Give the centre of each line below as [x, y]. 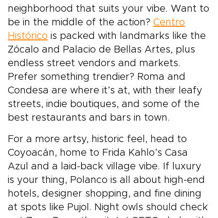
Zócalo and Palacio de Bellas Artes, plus [101, 50]
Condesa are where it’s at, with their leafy [105, 91]
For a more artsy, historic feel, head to [97, 139]
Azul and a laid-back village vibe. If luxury [105, 167]
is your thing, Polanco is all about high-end [106, 180]
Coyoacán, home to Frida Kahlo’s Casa [98, 153]
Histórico [28, 36]
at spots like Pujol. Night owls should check [108, 208]
